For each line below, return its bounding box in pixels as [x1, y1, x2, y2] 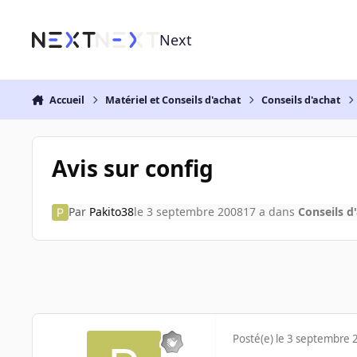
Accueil [49, 92, 84, 107]
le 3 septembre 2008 [133, 204, 243, 220]
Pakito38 [88, 204, 134, 220]
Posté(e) [233, 331, 276, 347]
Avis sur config [51, 152, 214, 183]
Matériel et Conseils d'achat [105, 92, 241, 107]
